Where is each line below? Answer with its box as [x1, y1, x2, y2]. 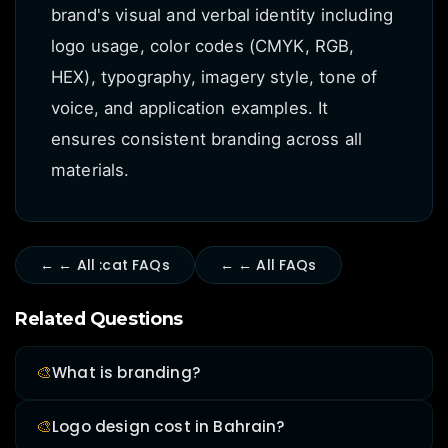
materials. [51, 160, 130, 180]
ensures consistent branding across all [51, 129, 363, 149]
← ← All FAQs [219, 255, 317, 275]
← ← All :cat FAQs [40, 255, 170, 275]
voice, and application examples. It [51, 98, 329, 118]
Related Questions [15, 308, 184, 329]
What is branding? [52, 362, 201, 383]
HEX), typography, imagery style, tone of [51, 67, 378, 87]
